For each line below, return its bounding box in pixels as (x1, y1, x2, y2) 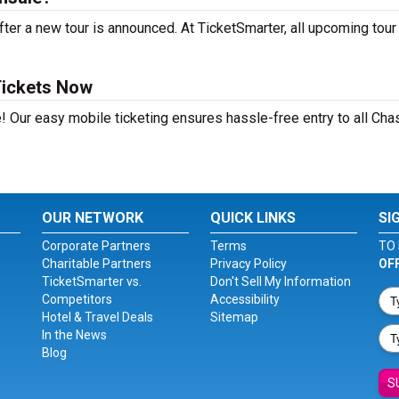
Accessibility (209, 292, 280, 306)
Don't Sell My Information (209, 274, 351, 289)
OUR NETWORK (42, 209, 144, 226)
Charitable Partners (42, 256, 152, 271)
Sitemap (209, 310, 258, 324)
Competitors (42, 292, 113, 306)
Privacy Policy (209, 256, 287, 271)
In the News (42, 328, 108, 342)
